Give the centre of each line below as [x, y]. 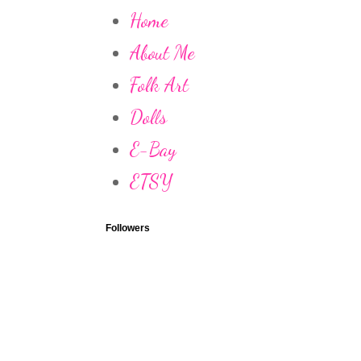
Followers [128, 228]
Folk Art [159, 85]
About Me [162, 53]
